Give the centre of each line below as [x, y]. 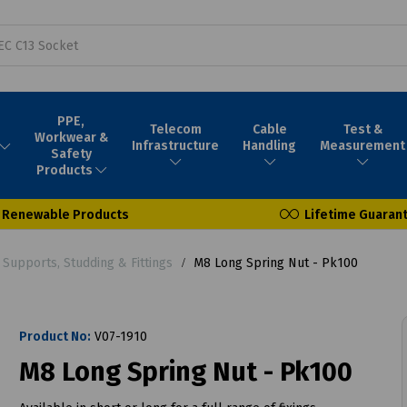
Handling [270, 145]
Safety [71, 154]
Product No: [55, 336]
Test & [362, 129]
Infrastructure [176, 145]
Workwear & [71, 137]
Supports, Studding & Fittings [88, 263]
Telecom [175, 129]
